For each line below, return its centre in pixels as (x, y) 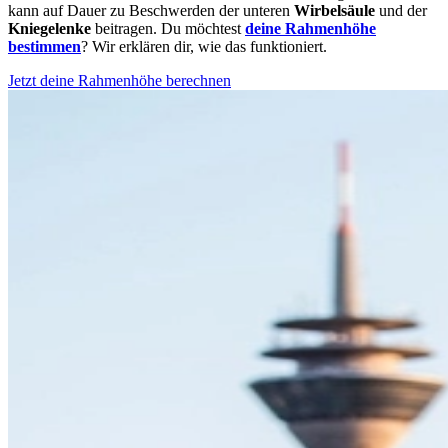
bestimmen (44, 46)
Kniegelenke (49, 28)
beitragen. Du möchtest (168, 28)
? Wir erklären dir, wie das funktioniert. (204, 46)
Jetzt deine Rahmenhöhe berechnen (119, 80)
